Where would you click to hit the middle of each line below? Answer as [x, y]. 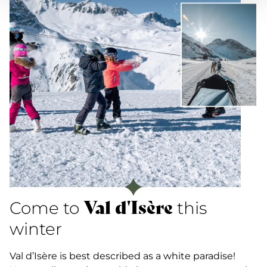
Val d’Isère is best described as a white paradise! [122, 256]
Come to [46, 208]
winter [36, 229]
